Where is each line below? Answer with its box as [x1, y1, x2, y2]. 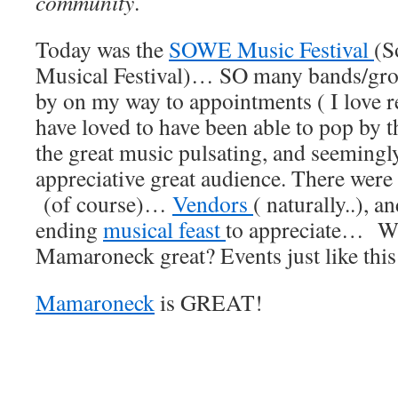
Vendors [172, 188, 253, 219]
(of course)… [36, 188, 172, 219]
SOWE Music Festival [169, 34, 374, 64]
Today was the [36, 34, 169, 64]
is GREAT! [155, 287, 263, 317]
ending [36, 214, 103, 244]
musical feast [103, 214, 226, 244]
